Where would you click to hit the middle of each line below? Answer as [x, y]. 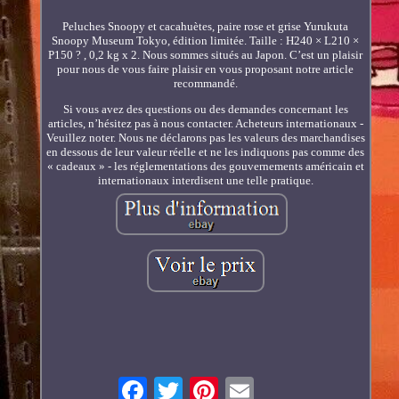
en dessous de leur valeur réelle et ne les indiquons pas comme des [206, 152]
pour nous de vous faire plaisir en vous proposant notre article [206, 69]
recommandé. [205, 84]
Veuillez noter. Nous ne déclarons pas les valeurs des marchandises [205, 138]
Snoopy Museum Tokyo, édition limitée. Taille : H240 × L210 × [206, 41]
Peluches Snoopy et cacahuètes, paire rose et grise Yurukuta [206, 27]
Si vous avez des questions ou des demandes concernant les [205, 110]
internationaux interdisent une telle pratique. [205, 181]
